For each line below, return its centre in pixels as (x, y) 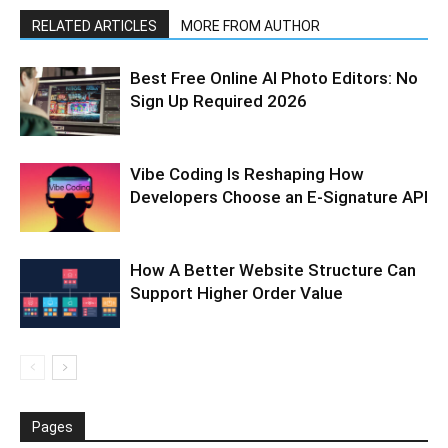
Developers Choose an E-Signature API (279, 196)
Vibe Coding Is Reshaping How (247, 173)
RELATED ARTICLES (94, 25)
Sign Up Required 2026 (218, 100)
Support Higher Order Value (236, 292)
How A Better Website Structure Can (273, 269)
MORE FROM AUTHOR (250, 25)
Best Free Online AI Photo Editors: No (274, 77)
